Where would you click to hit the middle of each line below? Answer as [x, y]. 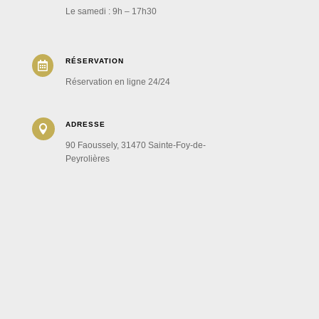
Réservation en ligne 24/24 [117, 82]
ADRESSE [85, 124]
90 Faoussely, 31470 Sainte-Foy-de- [135, 145]
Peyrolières [87, 158]
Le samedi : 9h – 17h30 [111, 11]
